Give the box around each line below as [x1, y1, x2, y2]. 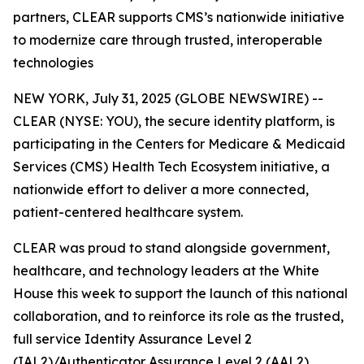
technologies [13, 54, 93, 71]
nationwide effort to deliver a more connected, [13, 181, 309, 197]
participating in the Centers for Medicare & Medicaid [13, 136, 345, 152]
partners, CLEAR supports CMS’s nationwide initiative [13, 9, 344, 25]
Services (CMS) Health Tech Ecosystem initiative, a [13, 158, 330, 175]
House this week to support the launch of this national [13, 285, 348, 301]
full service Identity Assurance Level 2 [13, 331, 252, 347]
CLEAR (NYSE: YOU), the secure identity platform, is [13, 113, 335, 129]
